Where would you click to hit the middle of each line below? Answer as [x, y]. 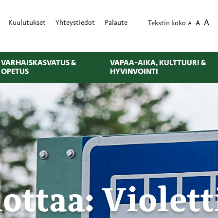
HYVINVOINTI [134, 72]
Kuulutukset [27, 23]
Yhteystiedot [75, 23]
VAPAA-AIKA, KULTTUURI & [158, 63]
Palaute [116, 23]
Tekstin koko [167, 24]
